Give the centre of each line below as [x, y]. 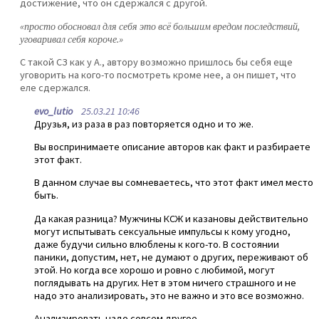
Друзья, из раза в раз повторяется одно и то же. [144, 124]
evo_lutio [53, 111]
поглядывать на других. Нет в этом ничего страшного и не [165, 282]
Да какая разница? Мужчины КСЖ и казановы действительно [171, 218]
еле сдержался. [55, 88]
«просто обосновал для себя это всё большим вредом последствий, [160, 26]
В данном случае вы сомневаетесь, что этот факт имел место [174, 183]
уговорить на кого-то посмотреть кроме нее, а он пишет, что [158, 75]
